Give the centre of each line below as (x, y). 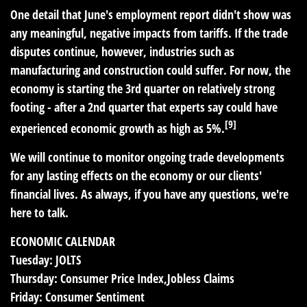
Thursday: (34, 278)
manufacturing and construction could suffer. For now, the (150, 70)
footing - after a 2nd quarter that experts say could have (144, 107)
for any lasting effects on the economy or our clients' (136, 175)
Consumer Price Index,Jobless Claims (146, 278)
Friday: (26, 297)
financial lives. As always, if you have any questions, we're (149, 194)
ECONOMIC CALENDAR (63, 241)
